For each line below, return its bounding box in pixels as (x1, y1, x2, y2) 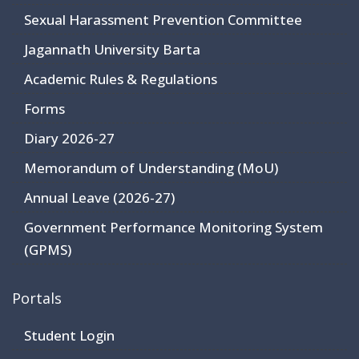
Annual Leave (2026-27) (24, 188, 175, 208)
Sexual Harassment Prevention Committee (24, 10, 302, 30)
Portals (12, 288, 62, 309)
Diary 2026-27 (24, 129, 115, 148)
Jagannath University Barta (24, 40, 200, 59)
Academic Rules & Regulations (24, 70, 217, 89)
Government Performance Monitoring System (24, 218, 323, 237)
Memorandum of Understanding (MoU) (24, 159, 278, 178)
